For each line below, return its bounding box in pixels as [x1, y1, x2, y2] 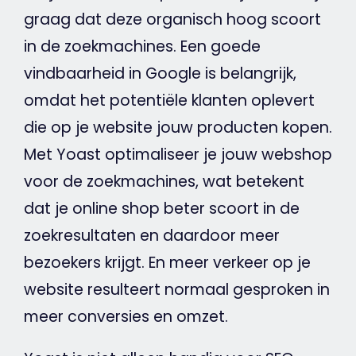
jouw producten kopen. [152, 117, 332, 139]
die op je [23, 117, 93, 139]
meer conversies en [23, 306, 176, 328]
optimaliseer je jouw [100, 144, 261, 166]
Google [145, 63, 201, 85]
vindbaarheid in [23, 63, 145, 85]
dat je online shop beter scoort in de [23, 198, 300, 220]
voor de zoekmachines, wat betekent [23, 171, 304, 193]
